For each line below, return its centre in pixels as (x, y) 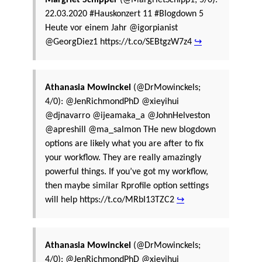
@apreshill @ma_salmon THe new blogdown (130, 130)
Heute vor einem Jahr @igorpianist (111, 28)
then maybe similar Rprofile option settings (127, 186)
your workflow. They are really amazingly (123, 158)
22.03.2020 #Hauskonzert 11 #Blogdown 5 (124, 14)
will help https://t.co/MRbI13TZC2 (111, 200)
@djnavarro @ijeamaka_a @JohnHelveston (127, 116)
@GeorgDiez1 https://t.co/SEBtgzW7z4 (120, 42)
